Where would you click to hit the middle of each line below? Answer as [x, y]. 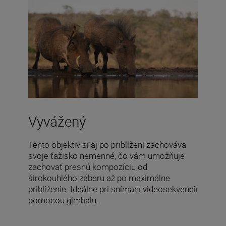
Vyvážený [57, 121]
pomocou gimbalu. [63, 200]
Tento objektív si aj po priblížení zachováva [107, 144]
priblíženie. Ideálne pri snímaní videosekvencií [113, 189]
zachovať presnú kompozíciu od [88, 166]
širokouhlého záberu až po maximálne [99, 178]
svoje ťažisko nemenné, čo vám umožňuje [106, 155]
